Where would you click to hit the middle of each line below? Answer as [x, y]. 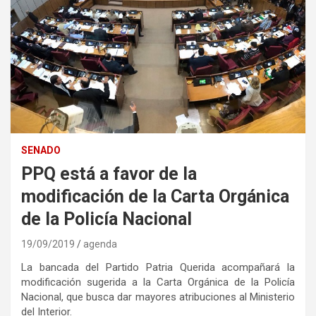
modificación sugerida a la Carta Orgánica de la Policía [158, 282]
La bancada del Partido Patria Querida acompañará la [158, 267]
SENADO [41, 150]
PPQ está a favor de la [109, 174]
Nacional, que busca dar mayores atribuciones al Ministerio [158, 297]
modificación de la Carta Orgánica [155, 196]
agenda [100, 244]
